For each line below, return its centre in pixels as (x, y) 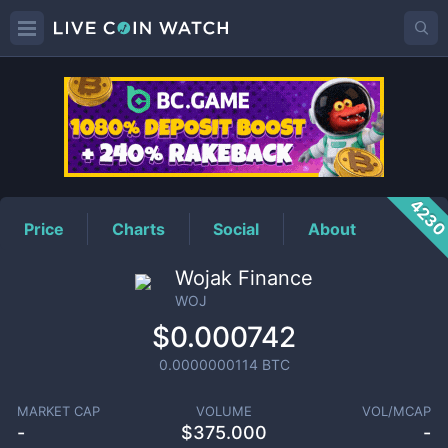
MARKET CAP (58, 411)
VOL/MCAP (397, 411)
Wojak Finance (244, 278)
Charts (139, 228)
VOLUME (223, 411)
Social (236, 228)
